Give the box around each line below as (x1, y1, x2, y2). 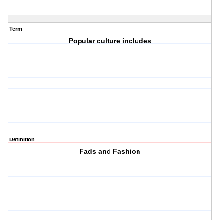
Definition (9, 137, 35, 143)
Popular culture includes (69, 37, 152, 45)
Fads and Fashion (80, 147, 141, 156)
